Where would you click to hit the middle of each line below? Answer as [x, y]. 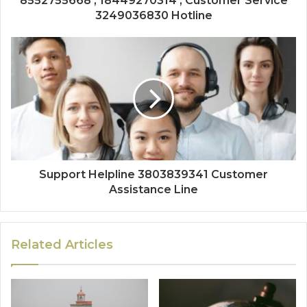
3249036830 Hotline [153, 15]
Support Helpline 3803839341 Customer [153, 174]
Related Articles [62, 244]
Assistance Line [153, 189]
